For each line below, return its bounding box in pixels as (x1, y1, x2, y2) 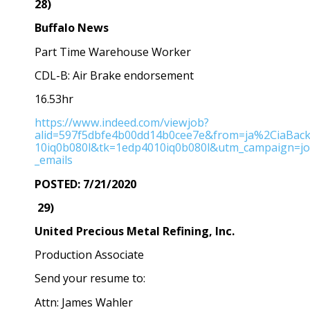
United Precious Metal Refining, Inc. (35, 223, 235, 239)
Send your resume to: (35, 271, 145, 286)
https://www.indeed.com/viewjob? (35, 115, 209, 131)
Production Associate (35, 247, 144, 263)
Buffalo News (35, 20, 109, 36)
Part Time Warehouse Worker (35, 44, 191, 60)
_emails (35, 152, 73, 168)
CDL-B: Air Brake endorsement (35, 67, 194, 83)
